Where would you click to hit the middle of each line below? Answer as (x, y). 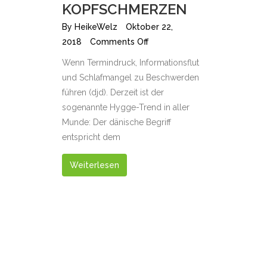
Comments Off (119, 42)
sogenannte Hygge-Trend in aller (126, 108)
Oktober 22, (149, 27)
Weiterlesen (94, 165)
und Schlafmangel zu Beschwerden (131, 78)
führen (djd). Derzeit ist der (113, 93)
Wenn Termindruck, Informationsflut (131, 63)
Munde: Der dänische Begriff (117, 122)
